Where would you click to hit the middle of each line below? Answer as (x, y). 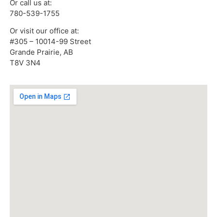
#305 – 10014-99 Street (50, 41)
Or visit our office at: (44, 31)
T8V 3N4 (25, 62)
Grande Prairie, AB (41, 52)
